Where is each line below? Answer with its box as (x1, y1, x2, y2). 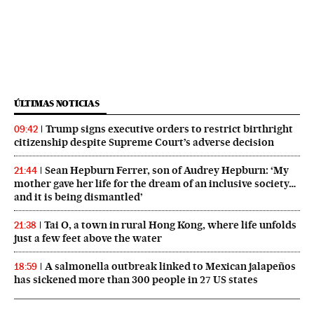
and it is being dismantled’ (14, 190, 143, 203)
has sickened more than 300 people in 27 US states (14, 273, 258, 286)
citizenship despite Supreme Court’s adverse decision (14, 135, 274, 149)
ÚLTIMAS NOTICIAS (14, 97, 100, 109)
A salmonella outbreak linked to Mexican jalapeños (45, 259, 296, 273)
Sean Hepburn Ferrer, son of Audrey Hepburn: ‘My (45, 163, 289, 177)
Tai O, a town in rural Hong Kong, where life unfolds (44, 218, 296, 231)
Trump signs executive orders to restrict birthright (46, 122, 293, 135)
